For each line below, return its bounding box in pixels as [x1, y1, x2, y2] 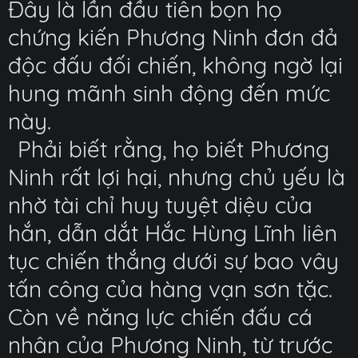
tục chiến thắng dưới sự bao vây [8, 247, 339, 275]
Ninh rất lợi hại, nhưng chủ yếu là [8, 163, 345, 191]
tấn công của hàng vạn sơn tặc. [8, 275, 332, 303]
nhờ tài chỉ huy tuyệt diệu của [8, 191, 312, 219]
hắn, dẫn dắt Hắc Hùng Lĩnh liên [8, 219, 337, 247]
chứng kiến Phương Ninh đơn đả [8, 23, 338, 51]
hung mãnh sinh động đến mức [8, 79, 330, 107]
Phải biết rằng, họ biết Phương [18, 135, 329, 163]
